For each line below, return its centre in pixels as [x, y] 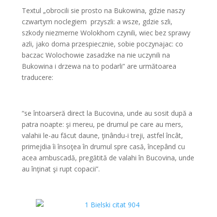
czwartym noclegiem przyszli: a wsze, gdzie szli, [97, 22]
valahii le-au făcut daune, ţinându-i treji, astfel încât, [102, 135]
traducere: [37, 77]
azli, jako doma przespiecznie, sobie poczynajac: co [102, 44]
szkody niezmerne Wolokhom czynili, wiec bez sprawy [106, 33]
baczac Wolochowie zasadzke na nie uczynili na [96, 55]
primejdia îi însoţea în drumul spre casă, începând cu [103, 147]
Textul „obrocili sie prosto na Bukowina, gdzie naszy [103, 10]
